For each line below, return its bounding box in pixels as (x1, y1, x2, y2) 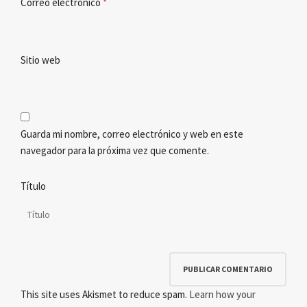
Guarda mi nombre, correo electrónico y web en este (21, 127, 243, 141)
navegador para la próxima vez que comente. (21, 144, 209, 158)
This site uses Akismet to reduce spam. (21, 288, 189, 302)
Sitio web (21, 53, 60, 67)
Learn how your (189, 288, 256, 302)
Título (21, 180, 46, 193)
